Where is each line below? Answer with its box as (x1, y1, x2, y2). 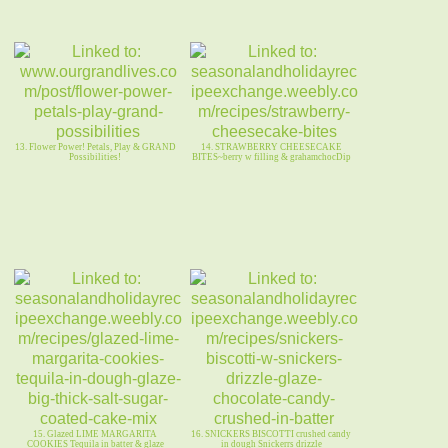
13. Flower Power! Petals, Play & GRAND (14, 142, 176, 153)
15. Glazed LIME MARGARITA (33, 429, 157, 440)
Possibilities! (69, 152, 121, 163)
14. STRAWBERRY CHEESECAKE (200, 142, 342, 153)
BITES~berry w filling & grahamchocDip (191, 152, 351, 163)
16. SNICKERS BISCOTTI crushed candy (191, 429, 351, 440)
